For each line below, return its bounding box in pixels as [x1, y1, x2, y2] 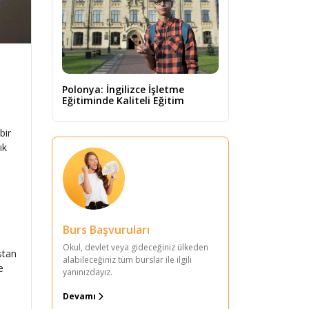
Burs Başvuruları [63, 221, 150, 237]
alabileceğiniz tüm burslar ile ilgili [63, 253, 192, 266]
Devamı [63, 290, 98, 302]
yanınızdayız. [63, 266, 112, 278]
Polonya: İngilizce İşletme [62, 82, 184, 96]
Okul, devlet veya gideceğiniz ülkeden [63, 241, 208, 253]
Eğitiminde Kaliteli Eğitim [62, 93, 184, 107]
